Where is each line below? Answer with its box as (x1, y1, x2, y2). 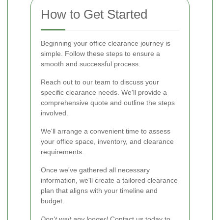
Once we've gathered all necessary (41, 166, 150, 174)
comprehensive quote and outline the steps (41, 99, 175, 107)
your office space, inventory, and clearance (41, 137, 174, 146)
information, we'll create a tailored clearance (41, 176, 178, 185)
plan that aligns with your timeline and (41, 187, 158, 195)
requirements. (41, 148, 84, 156)
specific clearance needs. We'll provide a (41, 88, 167, 97)
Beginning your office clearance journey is (41, 39, 170, 48)
